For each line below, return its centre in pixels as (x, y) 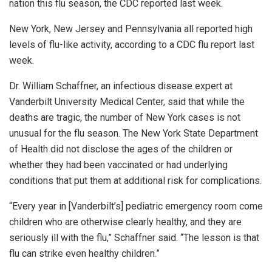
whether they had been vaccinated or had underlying (118, 165)
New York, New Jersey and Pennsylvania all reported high (131, 29)
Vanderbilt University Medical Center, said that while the (127, 102)
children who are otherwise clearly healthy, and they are (125, 222)
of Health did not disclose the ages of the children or (121, 149)
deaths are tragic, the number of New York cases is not (125, 118)
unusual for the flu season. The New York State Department (134, 134)
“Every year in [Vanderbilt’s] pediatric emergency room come (136, 206)
